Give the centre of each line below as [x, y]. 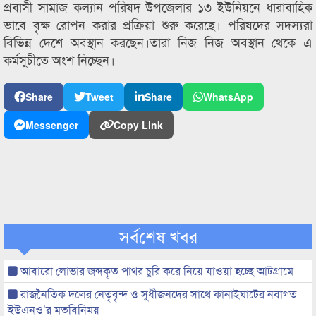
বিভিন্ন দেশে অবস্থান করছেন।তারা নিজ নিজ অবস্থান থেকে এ [158, 42]
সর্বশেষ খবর [158, 236]
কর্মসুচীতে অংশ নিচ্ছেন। [59, 59]
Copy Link [138, 125]
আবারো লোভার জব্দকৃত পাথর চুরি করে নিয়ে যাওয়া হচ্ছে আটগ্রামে [156, 271]
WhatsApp [228, 97]
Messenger [52, 125]
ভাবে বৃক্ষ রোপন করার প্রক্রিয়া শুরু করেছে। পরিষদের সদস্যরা [158, 24]
